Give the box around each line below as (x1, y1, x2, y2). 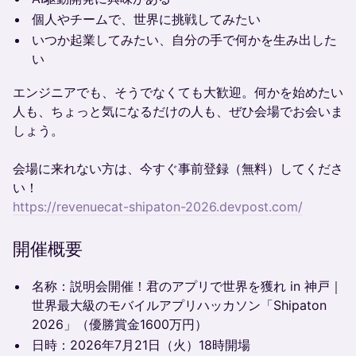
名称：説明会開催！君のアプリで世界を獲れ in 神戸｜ (32, 278, 342, 294)
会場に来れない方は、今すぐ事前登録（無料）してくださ (13, 161, 343, 176)
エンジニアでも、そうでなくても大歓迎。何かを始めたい (13, 84, 343, 100)
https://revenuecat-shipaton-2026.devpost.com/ (13, 199, 303, 215)
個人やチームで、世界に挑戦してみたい (32, 11, 261, 27)
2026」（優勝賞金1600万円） (32, 316, 207, 332)
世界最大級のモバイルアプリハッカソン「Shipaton (32, 297, 327, 313)
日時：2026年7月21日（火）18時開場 (32, 337, 250, 353)
